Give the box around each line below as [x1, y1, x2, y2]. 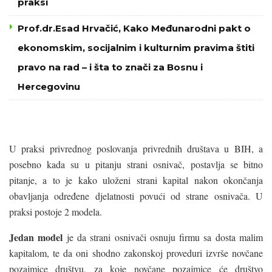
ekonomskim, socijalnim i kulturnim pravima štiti [18, 41, 254, 53]
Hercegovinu [18, 80, 80, 92]
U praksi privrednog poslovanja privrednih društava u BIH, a [9, 141, 263, 155]
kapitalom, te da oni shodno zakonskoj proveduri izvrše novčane [9, 246, 263, 259]
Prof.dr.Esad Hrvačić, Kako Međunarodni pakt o [18, 22, 251, 34]
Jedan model [9, 229, 63, 244]
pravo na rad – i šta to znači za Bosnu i [18, 61, 203, 73]
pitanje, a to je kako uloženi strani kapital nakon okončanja [9, 173, 263, 186]
